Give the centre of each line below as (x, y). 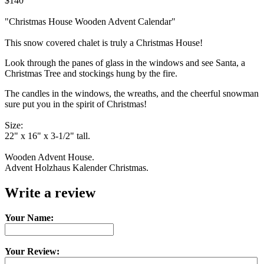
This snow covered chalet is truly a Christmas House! (104, 42)
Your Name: (29, 217)
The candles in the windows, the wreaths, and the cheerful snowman (132, 93)
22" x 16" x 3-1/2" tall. (47, 136)
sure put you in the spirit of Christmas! (76, 104)
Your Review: (32, 251)
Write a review (50, 192)
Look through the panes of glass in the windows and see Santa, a (125, 62)
